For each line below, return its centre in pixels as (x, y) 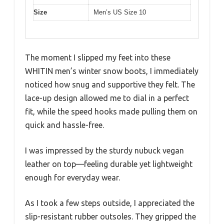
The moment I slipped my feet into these (98, 58)
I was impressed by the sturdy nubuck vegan (104, 151)
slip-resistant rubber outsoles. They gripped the (110, 217)
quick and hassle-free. (64, 125)
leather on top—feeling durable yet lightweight (109, 164)
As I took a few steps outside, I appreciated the (110, 203)
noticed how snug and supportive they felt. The (110, 85)
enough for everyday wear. (72, 178)
